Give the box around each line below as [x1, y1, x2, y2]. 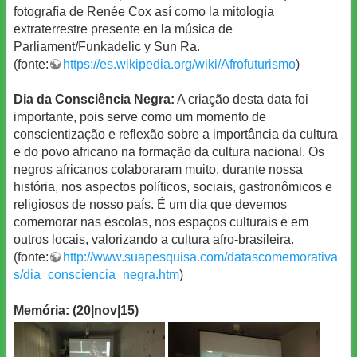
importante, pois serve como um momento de [14, 110, 266, 124]
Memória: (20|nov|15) [14, 303, 139, 317]
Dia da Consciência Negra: [14, 92, 175, 107]
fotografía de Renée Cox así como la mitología [14, 4, 274, 18]
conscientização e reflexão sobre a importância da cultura [14, 127, 338, 142]
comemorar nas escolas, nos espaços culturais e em [14, 215, 308, 229]
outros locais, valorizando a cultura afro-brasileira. [14, 233, 294, 247]
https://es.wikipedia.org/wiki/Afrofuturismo [63, 57, 296, 71]
